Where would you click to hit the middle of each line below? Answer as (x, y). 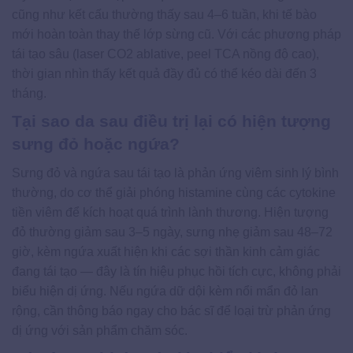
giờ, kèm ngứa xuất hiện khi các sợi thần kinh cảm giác (166, 252)
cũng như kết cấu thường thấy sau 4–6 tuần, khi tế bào (164, 14)
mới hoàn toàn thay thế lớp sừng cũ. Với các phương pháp (176, 34)
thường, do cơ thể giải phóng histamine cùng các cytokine (174, 193)
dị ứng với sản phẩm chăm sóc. (100, 331)
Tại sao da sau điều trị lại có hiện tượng (171, 121)
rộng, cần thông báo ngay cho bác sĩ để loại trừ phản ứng (171, 311)
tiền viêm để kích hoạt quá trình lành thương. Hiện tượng (170, 213)
